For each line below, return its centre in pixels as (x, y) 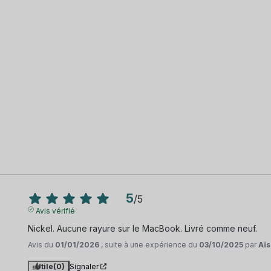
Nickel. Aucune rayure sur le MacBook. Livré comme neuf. (143, 228)
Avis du (42, 244)
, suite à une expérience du (150, 244)
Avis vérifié (55, 211)
